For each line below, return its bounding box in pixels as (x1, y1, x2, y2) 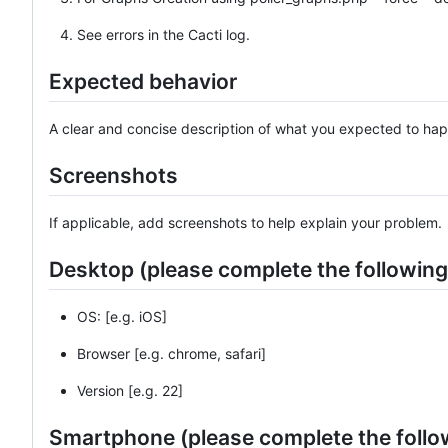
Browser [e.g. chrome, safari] (77, 345, 266, 363)
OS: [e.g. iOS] (77, 308, 167, 326)
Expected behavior (49, 68, 237, 94)
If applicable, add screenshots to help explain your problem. (49, 214, 442, 232)
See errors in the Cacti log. (77, 25, 250, 43)
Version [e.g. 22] (77, 382, 183, 400)
